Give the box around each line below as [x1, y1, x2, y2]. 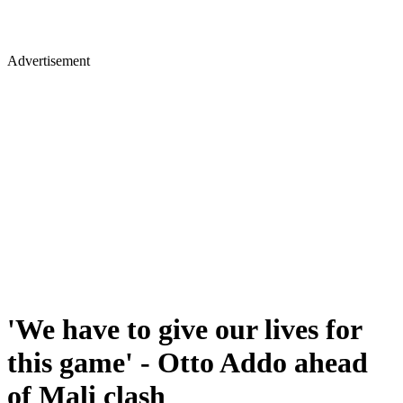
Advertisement [7, 53, 90, 68]
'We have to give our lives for [7, 313, 362, 346]
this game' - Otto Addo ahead [7, 346, 368, 380]
